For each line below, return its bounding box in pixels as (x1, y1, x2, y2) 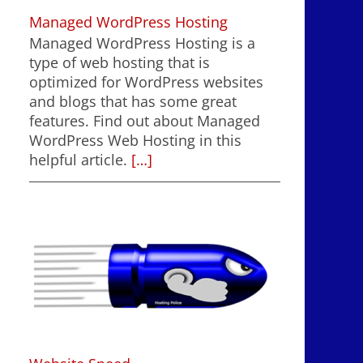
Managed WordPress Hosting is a (29, 33, 255, 53)
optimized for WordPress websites (29, 72, 263, 92)
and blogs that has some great (29, 92, 237, 112)
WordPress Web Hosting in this (29, 130, 241, 151)
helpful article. (29, 150, 127, 170)
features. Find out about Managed (29, 111, 260, 131)
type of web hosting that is (29, 53, 210, 73)
